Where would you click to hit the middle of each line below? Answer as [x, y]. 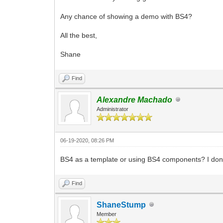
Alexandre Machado [135, 100]
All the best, [79, 35]
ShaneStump [121, 205]
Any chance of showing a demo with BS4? [126, 16]
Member [107, 214]
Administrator [113, 109]
